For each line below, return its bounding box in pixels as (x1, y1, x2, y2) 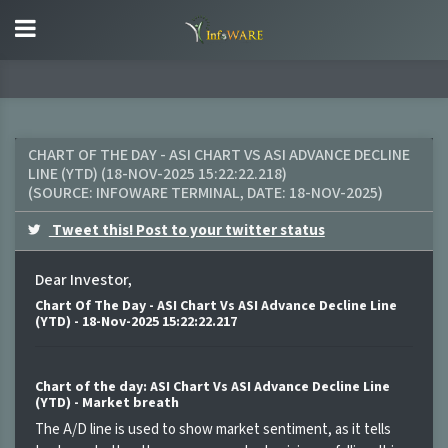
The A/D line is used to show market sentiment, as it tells (35, 420, 391, 439)
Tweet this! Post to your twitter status (48, 221, 325, 240)
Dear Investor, (35, 270, 132, 291)
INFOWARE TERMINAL (95, 183, 240, 204)
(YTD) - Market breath (35, 394, 179, 412)
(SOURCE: (27, 183, 96, 204)
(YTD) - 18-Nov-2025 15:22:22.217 (35, 313, 237, 331)
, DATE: (239, 183, 289, 204)
